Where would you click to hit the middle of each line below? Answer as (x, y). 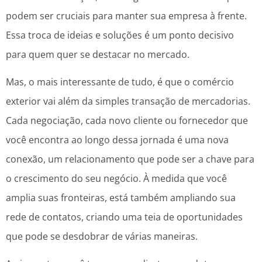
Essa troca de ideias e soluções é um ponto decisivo (120, 35)
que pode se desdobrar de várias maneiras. (102, 236)
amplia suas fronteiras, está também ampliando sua (121, 197)
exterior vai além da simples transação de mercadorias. (128, 101)
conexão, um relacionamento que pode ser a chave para (130, 159)
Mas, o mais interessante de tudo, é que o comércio (120, 82)
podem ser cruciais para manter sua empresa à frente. (126, 15)
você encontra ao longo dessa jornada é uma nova (117, 139)
